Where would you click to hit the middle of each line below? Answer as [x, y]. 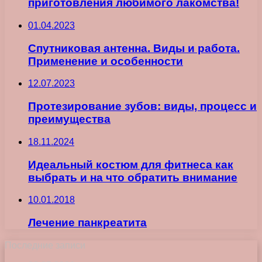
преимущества [69, 119]
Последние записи [45, 245]
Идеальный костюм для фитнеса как [131, 164]
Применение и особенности [106, 61]
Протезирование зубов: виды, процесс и [142, 106]
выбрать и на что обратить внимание [133, 177]
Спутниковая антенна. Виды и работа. [134, 48]
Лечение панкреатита [87, 223]
